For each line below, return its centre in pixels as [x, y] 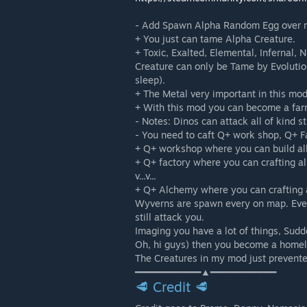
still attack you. [170, 217]
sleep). [150, 80]
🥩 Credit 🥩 [172, 287]
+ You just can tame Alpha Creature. [215, 39]
